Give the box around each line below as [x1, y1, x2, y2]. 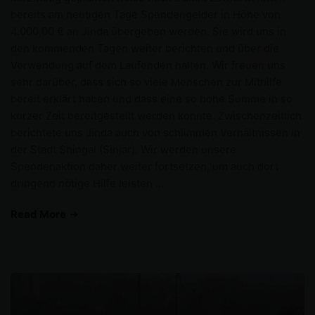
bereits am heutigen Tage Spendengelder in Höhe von [11, 7, 281, 21]
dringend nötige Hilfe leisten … [11, 176, 164, 190]
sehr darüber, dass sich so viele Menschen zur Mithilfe [11, 75, 282, 89]
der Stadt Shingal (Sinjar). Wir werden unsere [11, 142, 236, 156]
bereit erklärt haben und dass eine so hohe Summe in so [11, 91, 292, 105]
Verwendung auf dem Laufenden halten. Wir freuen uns [11, 58, 285, 72]
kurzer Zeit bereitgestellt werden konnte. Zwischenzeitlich [11, 108, 302, 122]
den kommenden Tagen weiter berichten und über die [11, 41, 279, 55]
